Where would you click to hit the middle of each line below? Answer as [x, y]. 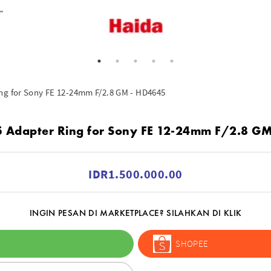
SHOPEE [192, 244]
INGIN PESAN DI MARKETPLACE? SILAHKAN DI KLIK [135, 213]
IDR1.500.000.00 [135, 174]
